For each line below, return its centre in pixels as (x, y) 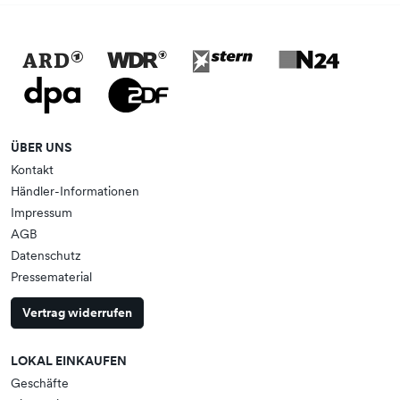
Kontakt (32, 170)
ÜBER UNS (42, 148)
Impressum (42, 213)
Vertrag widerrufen (77, 313)
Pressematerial (51, 277)
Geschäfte (40, 383)
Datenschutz (46, 256)
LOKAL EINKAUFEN (69, 361)
